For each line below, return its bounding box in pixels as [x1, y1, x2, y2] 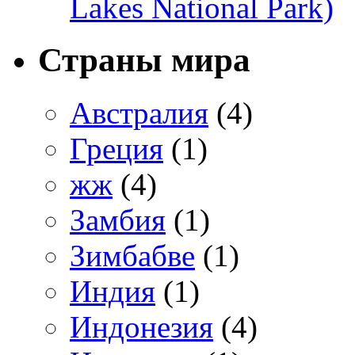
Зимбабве [70, 239, 195, 273]
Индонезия [70, 310, 213, 345]
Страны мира [38, 41, 250, 79]
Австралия [70, 96, 208, 131]
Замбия [70, 203, 166, 238]
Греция [70, 132, 163, 166]
